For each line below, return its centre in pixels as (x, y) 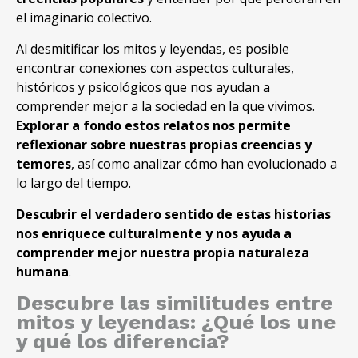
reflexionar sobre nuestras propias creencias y (164, 145)
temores (44, 164)
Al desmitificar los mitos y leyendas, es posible (153, 49)
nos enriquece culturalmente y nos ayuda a (154, 234)
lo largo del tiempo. (74, 183)
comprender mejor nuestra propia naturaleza (163, 253)
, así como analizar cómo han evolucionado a (204, 164)
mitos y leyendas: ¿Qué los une (176, 322)
